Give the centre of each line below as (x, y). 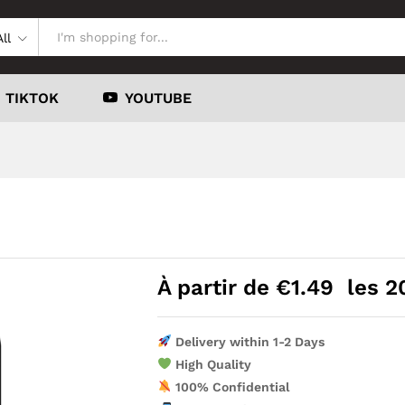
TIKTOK (32, 98)
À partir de (217, 287)
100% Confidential (231, 387)
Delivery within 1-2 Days (249, 342)
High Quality (212, 364)
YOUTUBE (158, 98)
